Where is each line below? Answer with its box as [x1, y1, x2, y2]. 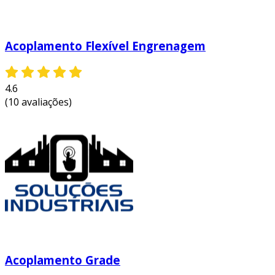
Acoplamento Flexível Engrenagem [5, 38, 206, 54]
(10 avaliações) [5, 95, 72, 109]
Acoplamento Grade [5, 252, 120, 268]
